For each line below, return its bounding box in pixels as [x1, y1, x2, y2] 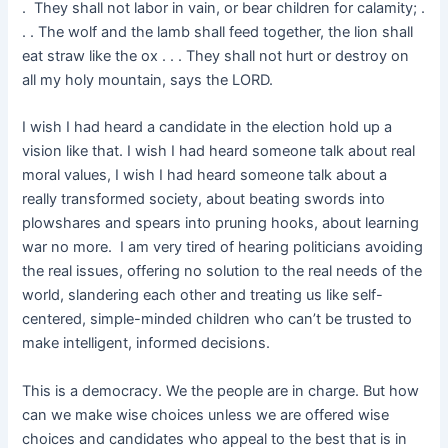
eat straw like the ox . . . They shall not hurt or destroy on [22, 47, 410, 66]
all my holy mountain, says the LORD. [22, 71, 274, 90]
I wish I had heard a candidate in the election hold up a [22, 118, 393, 137]
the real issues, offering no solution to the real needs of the [22, 262, 423, 281]
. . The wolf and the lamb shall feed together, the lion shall [22, 23, 414, 42]
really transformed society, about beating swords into [22, 190, 386, 209]
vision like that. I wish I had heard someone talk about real [22, 142, 416, 161]
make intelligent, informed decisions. [22, 334, 271, 353]
